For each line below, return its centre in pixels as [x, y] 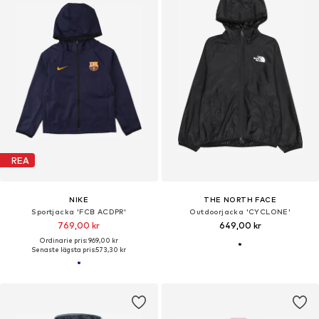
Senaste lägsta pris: [64, 250]
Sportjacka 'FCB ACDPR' [79, 212]
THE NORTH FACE [240, 200]
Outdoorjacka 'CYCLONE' [240, 212]
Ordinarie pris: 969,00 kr [79, 241]
